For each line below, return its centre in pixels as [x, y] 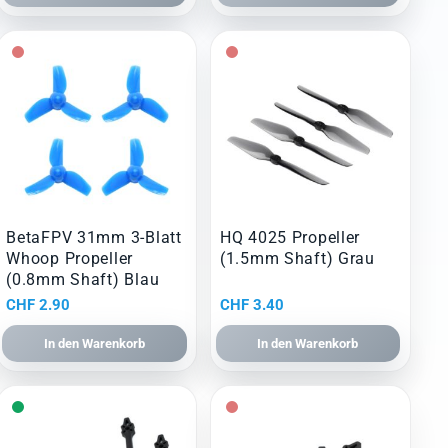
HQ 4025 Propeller [290, 238]
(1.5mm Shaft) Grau [297, 259]
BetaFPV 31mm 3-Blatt [94, 238]
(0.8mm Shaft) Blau [83, 280]
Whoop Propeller [70, 259]
